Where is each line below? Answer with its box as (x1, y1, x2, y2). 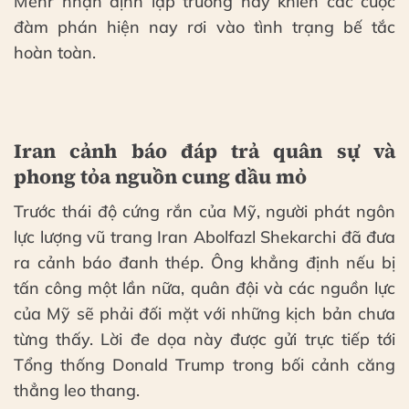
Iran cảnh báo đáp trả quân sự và (14, 137, 395, 165)
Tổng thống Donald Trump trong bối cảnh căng (14, 354, 395, 376)
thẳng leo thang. (14, 380, 140, 402)
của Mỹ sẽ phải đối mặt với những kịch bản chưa (14, 303, 395, 325)
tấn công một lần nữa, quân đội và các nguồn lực (14, 278, 395, 299)
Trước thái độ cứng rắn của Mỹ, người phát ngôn (14, 201, 395, 223)
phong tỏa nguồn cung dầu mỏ (14, 163, 307, 191)
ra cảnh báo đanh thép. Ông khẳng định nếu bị (14, 252, 395, 274)
